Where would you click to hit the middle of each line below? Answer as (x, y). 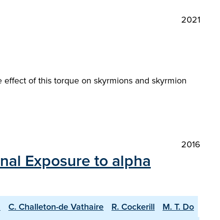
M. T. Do (178, 206)
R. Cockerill (133, 206)
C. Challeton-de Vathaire (56, 206)
